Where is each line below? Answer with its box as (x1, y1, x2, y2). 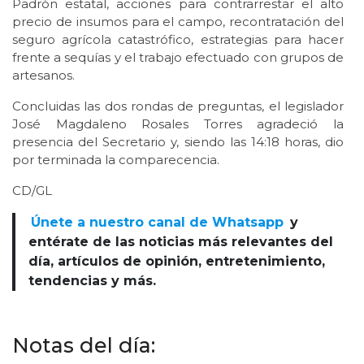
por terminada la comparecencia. (12, 151, 219, 167)
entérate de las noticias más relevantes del (28, 233, 333, 249)
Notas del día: (12, 332, 155, 357)
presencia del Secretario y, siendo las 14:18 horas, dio (12, 133, 344, 149)
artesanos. (12, 67, 75, 83)
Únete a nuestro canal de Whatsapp (31, 214, 284, 230)
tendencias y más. (28, 272, 156, 288)
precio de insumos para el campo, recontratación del (12, 13, 344, 29)
